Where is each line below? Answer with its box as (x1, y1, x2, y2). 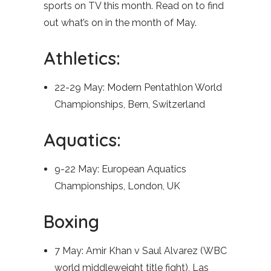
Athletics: (44, 47, 120, 69)
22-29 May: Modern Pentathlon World (54, 82, 222, 93)
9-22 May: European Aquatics (54, 163, 186, 175)
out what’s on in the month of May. (44, 17, 197, 28)
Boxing (44, 211, 99, 232)
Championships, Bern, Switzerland (54, 99, 205, 110)
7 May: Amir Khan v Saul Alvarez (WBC (54, 245, 227, 256)
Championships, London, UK (54, 180, 180, 192)
